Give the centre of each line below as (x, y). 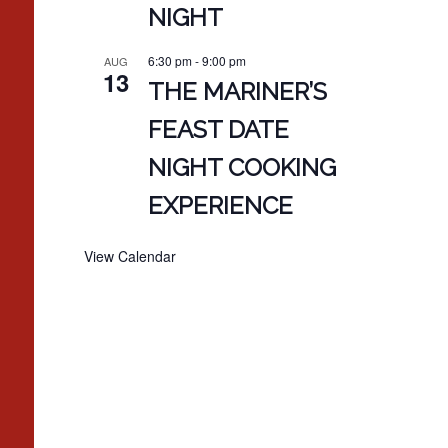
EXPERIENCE (220, 206)
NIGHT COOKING (241, 168)
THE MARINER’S (237, 92)
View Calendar (129, 256)
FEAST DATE (218, 130)
